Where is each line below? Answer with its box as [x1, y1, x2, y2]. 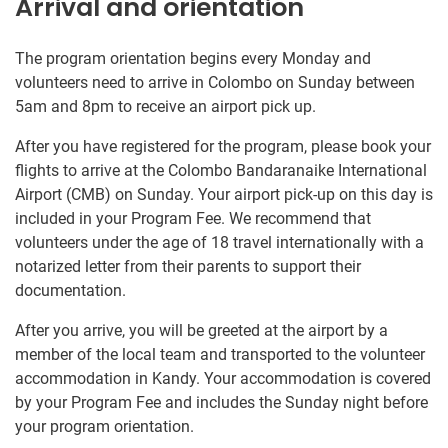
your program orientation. [15, 417, 194, 437]
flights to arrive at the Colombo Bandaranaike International [15, 161, 427, 181]
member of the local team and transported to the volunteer [15, 345, 425, 365]
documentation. [15, 281, 126, 301]
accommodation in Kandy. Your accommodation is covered [15, 369, 431, 389]
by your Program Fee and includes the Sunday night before [15, 393, 428, 413]
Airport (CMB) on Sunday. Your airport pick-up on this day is [15, 185, 433, 205]
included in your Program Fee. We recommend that [15, 209, 371, 229]
